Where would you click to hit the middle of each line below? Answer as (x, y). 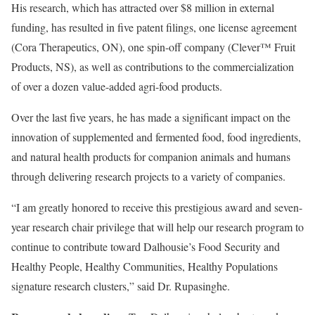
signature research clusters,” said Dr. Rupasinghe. (121, 285)
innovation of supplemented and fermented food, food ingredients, (156, 136)
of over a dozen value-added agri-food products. (117, 86)
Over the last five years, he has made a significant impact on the (151, 117)
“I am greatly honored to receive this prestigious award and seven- (157, 207)
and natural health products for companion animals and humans (151, 156)
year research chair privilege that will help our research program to (157, 226)
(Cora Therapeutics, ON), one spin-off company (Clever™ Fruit (153, 46)
